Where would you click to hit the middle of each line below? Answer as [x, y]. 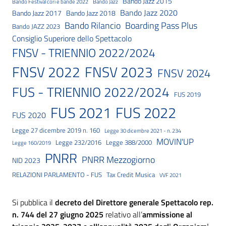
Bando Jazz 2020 [149, 13]
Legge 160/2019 [32, 143]
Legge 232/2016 [78, 143]
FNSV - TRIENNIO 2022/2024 [84, 53]
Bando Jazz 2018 [91, 13]
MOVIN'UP [175, 142]
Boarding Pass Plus [161, 26]
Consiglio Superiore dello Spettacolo [72, 39]
